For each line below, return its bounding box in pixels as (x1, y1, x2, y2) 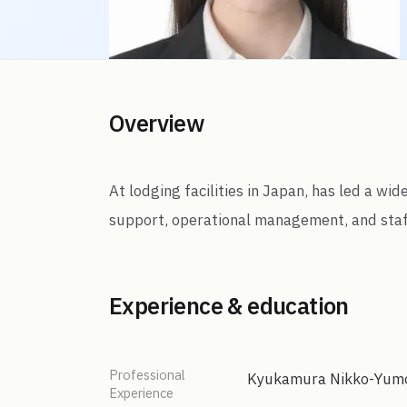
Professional (109, 366, 185, 385)
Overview (109, 109, 205, 142)
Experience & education (109, 292, 349, 324)
